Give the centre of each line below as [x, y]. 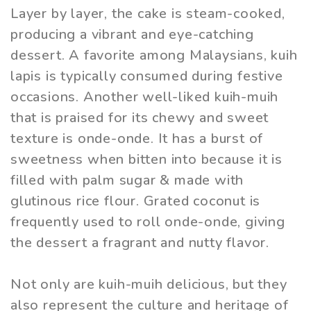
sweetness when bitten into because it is [146, 159]
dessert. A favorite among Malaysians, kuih [154, 55]
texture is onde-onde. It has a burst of [137, 138]
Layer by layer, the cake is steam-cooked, [148, 13]
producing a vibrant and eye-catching [132, 34]
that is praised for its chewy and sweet [140, 117]
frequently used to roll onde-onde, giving [148, 221]
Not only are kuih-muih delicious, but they [149, 284]
